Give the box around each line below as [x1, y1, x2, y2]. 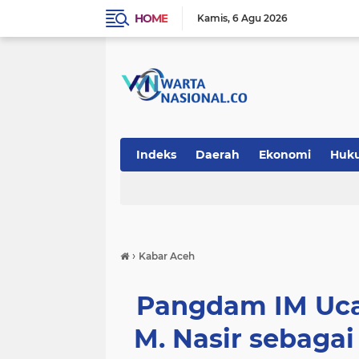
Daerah [196, 147, 240, 162]
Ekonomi [259, 147, 311, 162]
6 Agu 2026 [232, 12, 288, 24]
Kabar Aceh [139, 250, 195, 262]
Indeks [136, 147, 176, 162]
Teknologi [136, 181, 194, 196]
